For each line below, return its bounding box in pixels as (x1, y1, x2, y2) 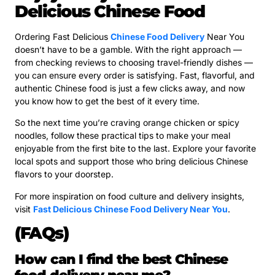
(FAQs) (15, 223, 68, 244)
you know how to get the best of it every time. (15, 95, 199, 106)
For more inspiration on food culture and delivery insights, (15, 190, 244, 201)
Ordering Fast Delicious (15, 31, 110, 42)
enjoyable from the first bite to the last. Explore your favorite (15, 143, 256, 154)
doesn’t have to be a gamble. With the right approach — (15, 44, 242, 55)
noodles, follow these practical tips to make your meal (15, 130, 230, 141)
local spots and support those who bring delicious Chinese (15, 156, 248, 167)
